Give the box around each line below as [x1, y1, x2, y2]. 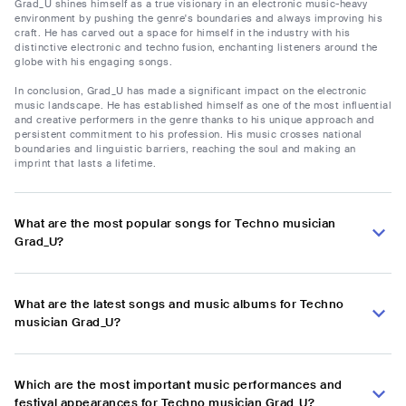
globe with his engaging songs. [14, 55, 172, 69]
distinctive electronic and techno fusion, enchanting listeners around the [14, 41, 378, 54]
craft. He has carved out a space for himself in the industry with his [14, 26, 351, 40]
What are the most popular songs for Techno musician [14, 216, 336, 232]
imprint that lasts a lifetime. [14, 157, 156, 170]
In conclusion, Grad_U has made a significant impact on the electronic [14, 84, 367, 98]
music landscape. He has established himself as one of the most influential [14, 99, 391, 112]
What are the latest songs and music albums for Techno [14, 296, 344, 313]
